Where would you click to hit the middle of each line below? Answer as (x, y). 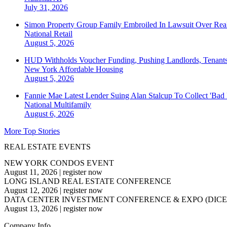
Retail (63, 34)
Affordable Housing (91, 69)
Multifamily (72, 105)
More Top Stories (32, 131)
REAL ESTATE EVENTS (47, 147)
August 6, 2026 (49, 114)
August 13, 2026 (31, 208)
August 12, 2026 (31, 190)
